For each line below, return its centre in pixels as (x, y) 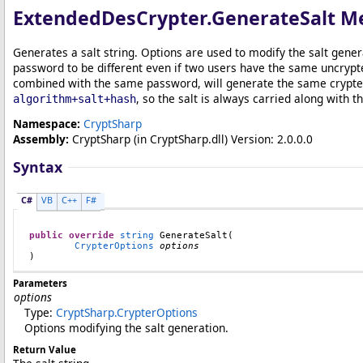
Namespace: (47, 124)
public (46, 235)
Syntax (38, 167)
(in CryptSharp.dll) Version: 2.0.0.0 (222, 139)
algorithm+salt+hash (75, 99)
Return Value (45, 349)
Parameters (40, 283)
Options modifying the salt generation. (126, 327)
